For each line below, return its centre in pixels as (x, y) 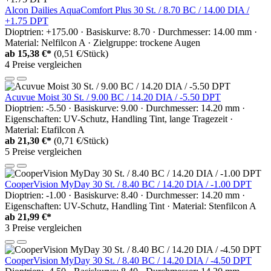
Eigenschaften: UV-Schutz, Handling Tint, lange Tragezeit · (119, 119)
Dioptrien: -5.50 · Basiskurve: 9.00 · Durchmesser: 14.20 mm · (125, 108)
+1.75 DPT (27, 21)
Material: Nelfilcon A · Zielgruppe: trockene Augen (103, 42)
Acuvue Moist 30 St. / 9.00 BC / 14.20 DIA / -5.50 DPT (113, 97)
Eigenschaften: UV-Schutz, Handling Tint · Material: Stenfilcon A (131, 206)
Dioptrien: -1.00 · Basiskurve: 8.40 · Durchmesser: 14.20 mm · (125, 195)
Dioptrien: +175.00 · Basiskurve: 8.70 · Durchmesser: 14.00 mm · (131, 31)
